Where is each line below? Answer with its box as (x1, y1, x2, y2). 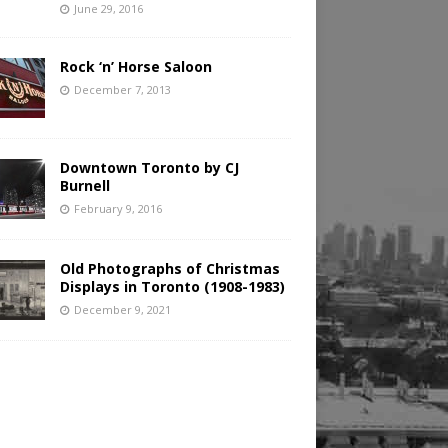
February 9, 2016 (73, 201, 162, 217)
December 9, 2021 (73, 302, 171, 318)
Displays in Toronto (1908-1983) (59, 277, 285, 297)
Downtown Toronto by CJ (59, 158, 239, 178)
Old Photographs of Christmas (59, 259, 280, 279)
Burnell (59, 176, 110, 196)
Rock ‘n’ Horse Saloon (59, 57, 212, 77)
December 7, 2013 (73, 82, 171, 98)
